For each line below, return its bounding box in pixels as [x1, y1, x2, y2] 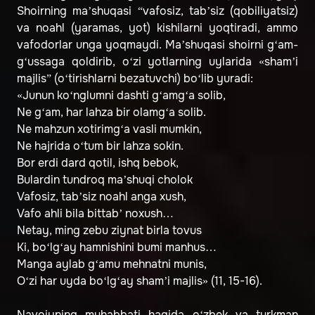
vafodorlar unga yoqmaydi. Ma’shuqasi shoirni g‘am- [17, 37, 298, 53]
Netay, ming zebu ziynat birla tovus [17, 223, 202, 238]
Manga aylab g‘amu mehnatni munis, [17, 257, 207, 272]
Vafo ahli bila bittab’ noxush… [17, 206, 174, 221]
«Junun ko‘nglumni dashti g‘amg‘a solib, [17, 88, 226, 103]
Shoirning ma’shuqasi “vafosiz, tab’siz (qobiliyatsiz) [17, 4, 298, 19]
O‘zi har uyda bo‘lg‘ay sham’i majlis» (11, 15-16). [17, 274, 262, 289]
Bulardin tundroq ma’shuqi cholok [17, 172, 193, 188]
